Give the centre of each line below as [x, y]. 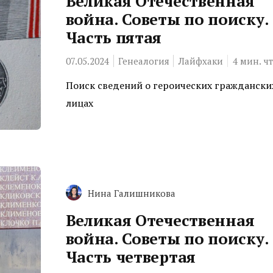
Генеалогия [144, 61]
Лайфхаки [200, 61]
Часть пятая [114, 37]
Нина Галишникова [131, 193]
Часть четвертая [130, 256]
